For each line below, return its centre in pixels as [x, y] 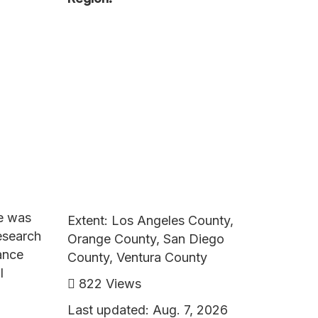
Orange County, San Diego [146, 238]
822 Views [108, 283]
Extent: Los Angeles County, [150, 220]
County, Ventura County [137, 257]
